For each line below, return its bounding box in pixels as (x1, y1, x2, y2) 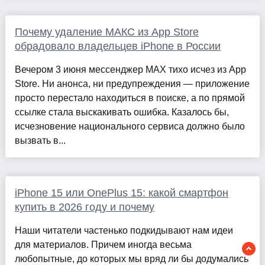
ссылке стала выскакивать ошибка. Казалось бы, (14, 107, 229, 118)
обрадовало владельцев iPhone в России (14, 40, 221, 53)
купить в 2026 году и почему (14, 201, 154, 214)
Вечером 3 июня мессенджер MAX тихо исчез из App (14, 64, 246, 75)
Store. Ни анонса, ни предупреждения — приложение (14, 79, 250, 89)
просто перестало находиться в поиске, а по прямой (14, 93, 245, 104)
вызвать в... (14, 135, 66, 146)
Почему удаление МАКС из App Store (14, 26, 199, 38)
